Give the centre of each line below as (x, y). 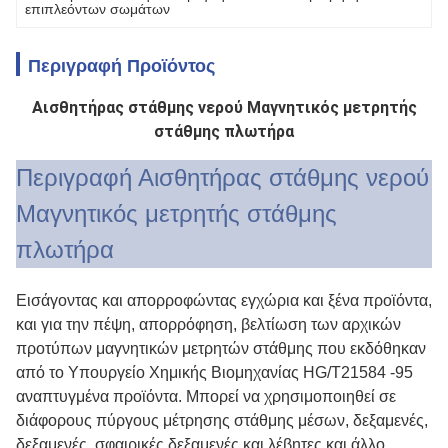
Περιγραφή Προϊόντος (121, 66)
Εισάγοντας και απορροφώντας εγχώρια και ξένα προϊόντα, (224, 300)
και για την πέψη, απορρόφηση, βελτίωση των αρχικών (208, 324)
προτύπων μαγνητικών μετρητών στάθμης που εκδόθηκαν (221, 348)
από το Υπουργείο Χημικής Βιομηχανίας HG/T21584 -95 (214, 372)
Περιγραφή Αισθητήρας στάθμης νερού (222, 177)
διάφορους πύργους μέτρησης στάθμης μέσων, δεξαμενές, (222, 420)
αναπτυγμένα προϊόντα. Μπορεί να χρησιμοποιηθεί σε (206, 396)
